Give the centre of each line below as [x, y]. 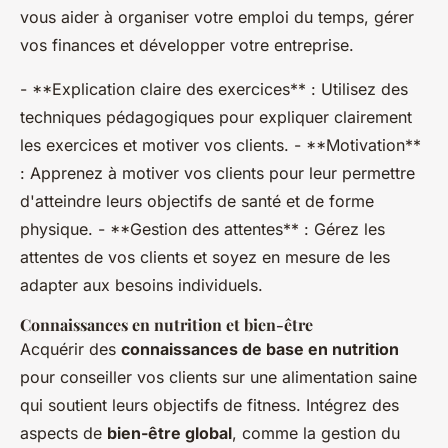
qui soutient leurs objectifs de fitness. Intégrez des [209, 405]
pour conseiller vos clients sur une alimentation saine [218, 377]
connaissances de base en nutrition [260, 349]
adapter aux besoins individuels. [141, 285]
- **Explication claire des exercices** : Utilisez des [214, 89]
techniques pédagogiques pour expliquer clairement [216, 117]
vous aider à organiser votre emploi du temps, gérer [217, 17]
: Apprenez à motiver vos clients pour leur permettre [217, 173]
